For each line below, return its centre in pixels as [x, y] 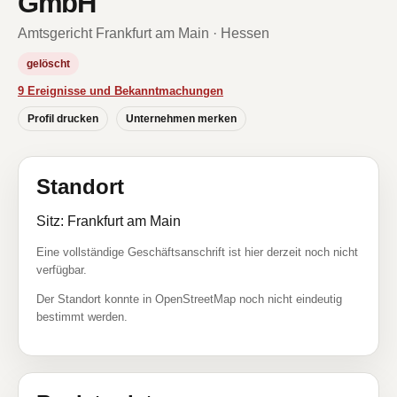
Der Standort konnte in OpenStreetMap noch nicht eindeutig [189, 299]
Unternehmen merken [181, 119]
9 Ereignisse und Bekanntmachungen [121, 91]
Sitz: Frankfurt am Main [109, 221]
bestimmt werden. [82, 317]
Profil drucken [63, 119]
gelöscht [48, 64]
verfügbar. [62, 270]
